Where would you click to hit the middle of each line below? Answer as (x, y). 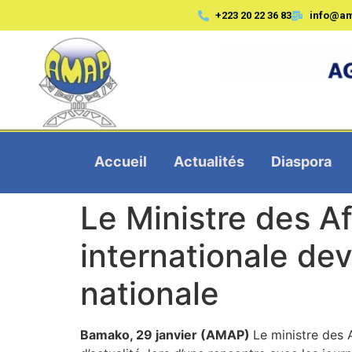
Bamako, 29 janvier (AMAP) (167, 334)
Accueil (120, 161)
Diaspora (301, 161)
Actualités (209, 161)
